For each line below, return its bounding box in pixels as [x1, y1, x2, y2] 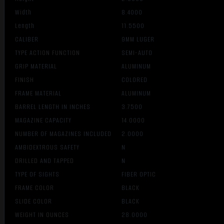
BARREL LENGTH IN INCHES [15, 102, 99, 112]
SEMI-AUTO [121, 48, 153, 58]
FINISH [15, 75, 42, 85]
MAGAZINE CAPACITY [15, 115, 80, 125]
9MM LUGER [121, 34, 155, 44]
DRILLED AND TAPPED [15, 156, 82, 166]
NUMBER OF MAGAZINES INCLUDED [15, 129, 120, 139]
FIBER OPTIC [121, 169, 156, 179]
